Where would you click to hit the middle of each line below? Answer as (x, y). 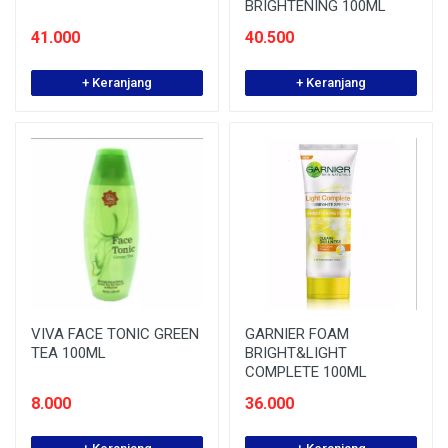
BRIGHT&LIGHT (296, 353)
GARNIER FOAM (297, 334)
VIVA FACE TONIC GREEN (115, 334)
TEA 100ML (68, 353)
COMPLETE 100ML (306, 372)
